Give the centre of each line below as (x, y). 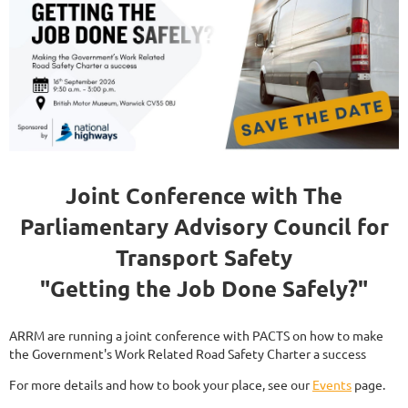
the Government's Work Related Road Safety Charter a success (188, 354)
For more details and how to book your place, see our (161, 385)
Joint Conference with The (204, 196)
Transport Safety (204, 258)
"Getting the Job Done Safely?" (204, 289)
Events (332, 385)
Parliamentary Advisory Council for (204, 227)
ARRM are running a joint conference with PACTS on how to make (196, 336)
